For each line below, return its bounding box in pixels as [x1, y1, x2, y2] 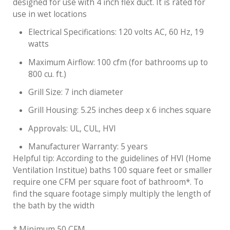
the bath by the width [13, 200, 94, 211]
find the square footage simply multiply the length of [13, 188, 211, 199]
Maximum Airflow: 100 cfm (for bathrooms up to [28, 56, 208, 68]
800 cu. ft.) [28, 68, 66, 80]
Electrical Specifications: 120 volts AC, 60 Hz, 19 [28, 27, 204, 38]
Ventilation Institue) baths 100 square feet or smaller [13, 164, 212, 176]
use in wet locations [13, 8, 87, 20]
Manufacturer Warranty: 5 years [28, 141, 148, 152]
